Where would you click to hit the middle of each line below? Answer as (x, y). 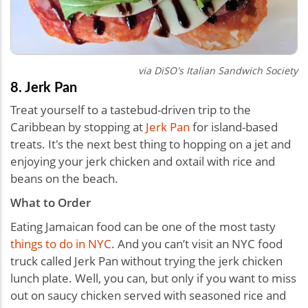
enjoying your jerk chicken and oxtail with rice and (143, 161)
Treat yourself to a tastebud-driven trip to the (131, 109)
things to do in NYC (61, 243)
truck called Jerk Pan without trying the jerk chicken (146, 261)
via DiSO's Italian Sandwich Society (218, 70)
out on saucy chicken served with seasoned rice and (148, 295)
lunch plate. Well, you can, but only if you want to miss (153, 278)
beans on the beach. (64, 178)
